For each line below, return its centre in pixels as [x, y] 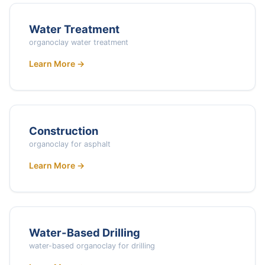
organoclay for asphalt [70, 144]
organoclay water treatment [79, 42]
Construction [64, 130]
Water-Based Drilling [85, 232]
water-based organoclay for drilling [92, 245]
